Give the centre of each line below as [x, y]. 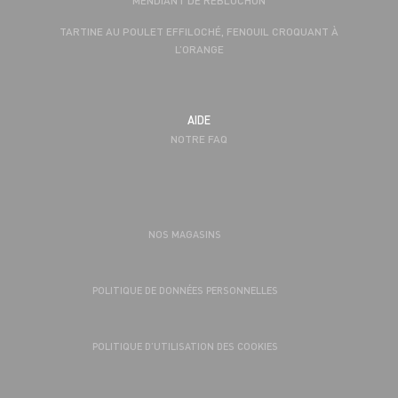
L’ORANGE [199, 48]
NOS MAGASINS [185, 234]
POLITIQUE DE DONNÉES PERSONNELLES [185, 290]
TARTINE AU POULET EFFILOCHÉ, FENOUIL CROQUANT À [199, 31]
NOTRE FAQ [199, 138]
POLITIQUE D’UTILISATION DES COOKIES [185, 346]
